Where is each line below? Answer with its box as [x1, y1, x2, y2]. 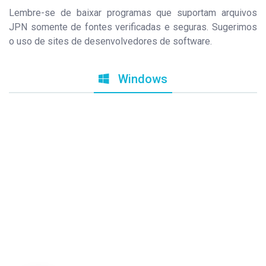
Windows [115, 72, 167, 86]
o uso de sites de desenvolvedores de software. [9, 36, 212, 47]
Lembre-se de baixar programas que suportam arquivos [9, 7, 257, 18]
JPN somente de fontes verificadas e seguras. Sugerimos [9, 21, 257, 33]
